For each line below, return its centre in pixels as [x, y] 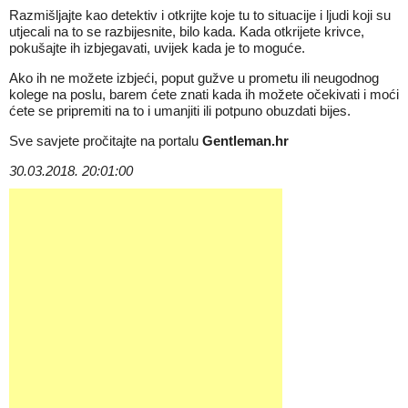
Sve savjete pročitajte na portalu [106, 141]
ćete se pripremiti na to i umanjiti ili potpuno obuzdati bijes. [180, 111]
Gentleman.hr [245, 141]
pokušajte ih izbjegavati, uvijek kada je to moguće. [157, 48]
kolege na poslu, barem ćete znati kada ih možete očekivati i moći [204, 94]
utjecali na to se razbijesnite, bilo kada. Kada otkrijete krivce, [187, 31]
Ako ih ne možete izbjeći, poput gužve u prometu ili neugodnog [194, 78]
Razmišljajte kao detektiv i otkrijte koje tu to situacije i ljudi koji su [200, 15]
